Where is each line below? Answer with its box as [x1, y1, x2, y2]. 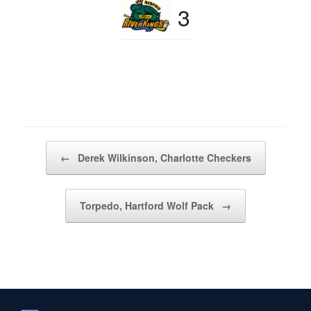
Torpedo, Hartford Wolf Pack [80, 198, 217, 212]
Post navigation [24, 140, 87, 154]
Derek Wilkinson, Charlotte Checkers [74, 150, 251, 165]
